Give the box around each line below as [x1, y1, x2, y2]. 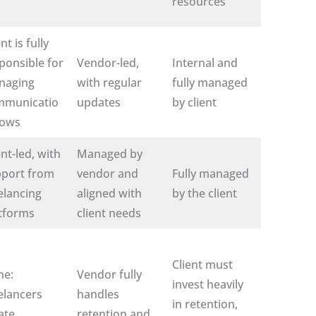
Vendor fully [77, 266, 142, 282]
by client [172, 94, 217, 110]
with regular [77, 74, 142, 90]
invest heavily [172, 276, 243, 292]
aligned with [77, 185, 142, 201]
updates [77, 94, 121, 110]
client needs [77, 205, 141, 221]
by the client [172, 185, 237, 201]
